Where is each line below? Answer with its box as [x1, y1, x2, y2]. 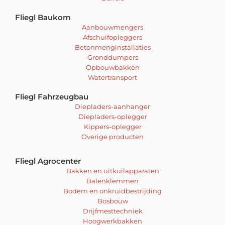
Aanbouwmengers [82, 23, 143, 32]
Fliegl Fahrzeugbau [15, 92, 88, 102]
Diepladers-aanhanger [75, 102, 150, 111]
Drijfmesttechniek [82, 207, 143, 215]
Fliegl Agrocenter [15, 156, 81, 166]
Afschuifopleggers [83, 33, 142, 42]
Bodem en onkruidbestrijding [63, 187, 162, 195]
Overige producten [81, 133, 144, 141]
